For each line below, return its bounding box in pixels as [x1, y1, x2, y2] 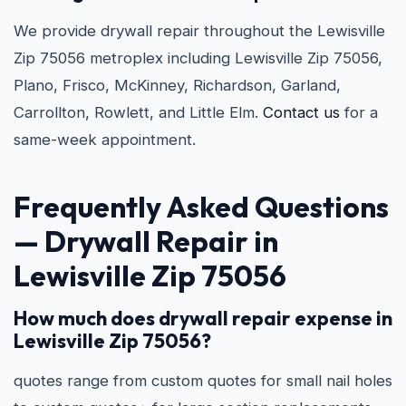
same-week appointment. [14, 130, 196, 149]
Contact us [263, 103, 340, 121]
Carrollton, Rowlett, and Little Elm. [14, 103, 263, 121]
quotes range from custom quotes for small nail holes [14, 372, 392, 390]
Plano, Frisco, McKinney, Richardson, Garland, [14, 76, 341, 94]
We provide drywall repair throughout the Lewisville [14, 22, 385, 40]
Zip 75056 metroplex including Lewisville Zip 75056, [14, 49, 382, 67]
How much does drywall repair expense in [14, 305, 392, 331]
